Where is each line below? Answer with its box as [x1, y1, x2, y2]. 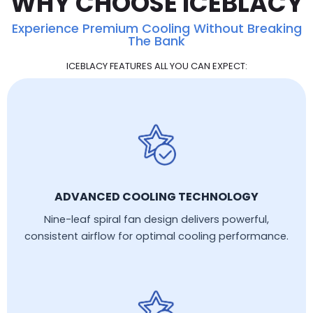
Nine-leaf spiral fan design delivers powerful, [44, 212, 269, 227]
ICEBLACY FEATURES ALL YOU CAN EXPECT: [66, 59, 247, 73]
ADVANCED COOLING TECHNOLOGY [54, 189, 259, 205]
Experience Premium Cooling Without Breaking [11, 20, 302, 38]
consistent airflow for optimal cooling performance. [24, 229, 289, 244]
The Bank [128, 32, 185, 50]
